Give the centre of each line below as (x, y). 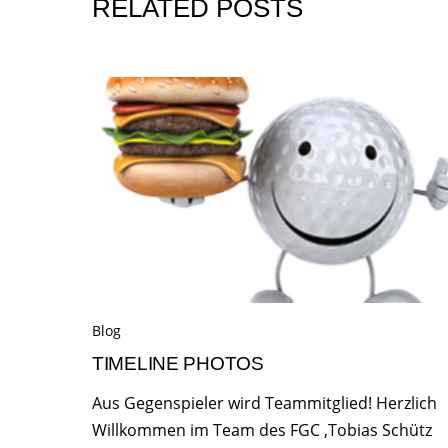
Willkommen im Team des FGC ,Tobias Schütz (262, 430)
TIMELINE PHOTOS (178, 364)
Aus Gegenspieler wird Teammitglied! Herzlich (264, 403)
